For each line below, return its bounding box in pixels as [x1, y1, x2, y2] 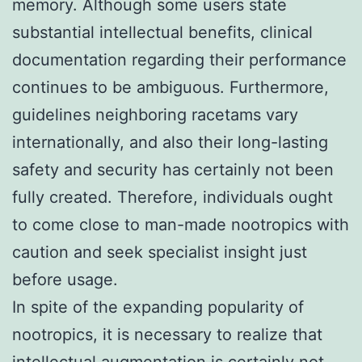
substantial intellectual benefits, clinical [12, 22, 313, 42]
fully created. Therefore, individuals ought [12, 187, 333, 207]
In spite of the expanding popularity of [12, 297, 304, 317]
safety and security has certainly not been [12, 159, 334, 179]
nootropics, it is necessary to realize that [12, 324, 322, 344]
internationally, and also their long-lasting [12, 132, 328, 152]
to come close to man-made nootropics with [12, 214, 349, 234]
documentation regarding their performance [12, 49, 347, 69]
